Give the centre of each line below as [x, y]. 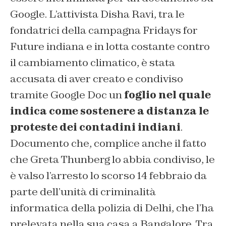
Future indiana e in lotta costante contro [110, 47]
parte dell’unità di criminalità [83, 192]
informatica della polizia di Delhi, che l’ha [112, 208]
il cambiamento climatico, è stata [93, 63]
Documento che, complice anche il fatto [108, 144]
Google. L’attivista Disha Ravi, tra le [97, 14]
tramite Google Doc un [66, 95]
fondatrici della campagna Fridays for [104, 31]
